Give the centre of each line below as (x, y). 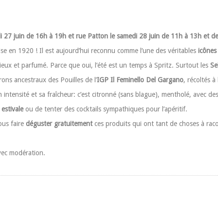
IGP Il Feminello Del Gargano (140, 80)
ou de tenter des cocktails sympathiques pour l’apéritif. (105, 109)
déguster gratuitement (59, 124)
